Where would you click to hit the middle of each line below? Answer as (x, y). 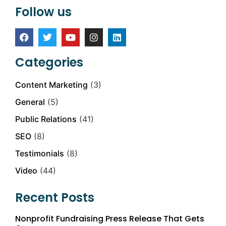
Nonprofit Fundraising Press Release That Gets (110, 219)
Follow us (43, 12)
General (30, 102)
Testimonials (40, 154)
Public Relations (46, 119)
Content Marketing (51, 85)
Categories (49, 63)
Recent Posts (55, 198)
